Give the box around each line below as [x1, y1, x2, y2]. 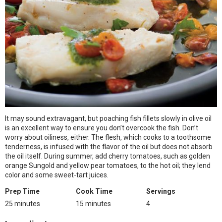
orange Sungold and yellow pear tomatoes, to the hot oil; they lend [5, 162, 211, 169]
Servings [146, 187, 176, 195]
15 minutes [75, 200, 111, 208]
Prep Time [5, 187, 40, 195]
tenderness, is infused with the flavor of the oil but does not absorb [5, 143, 213, 151]
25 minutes [5, 200, 40, 208]
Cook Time [75, 187, 112, 195]
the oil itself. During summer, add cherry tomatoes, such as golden [5, 152, 210, 160]
